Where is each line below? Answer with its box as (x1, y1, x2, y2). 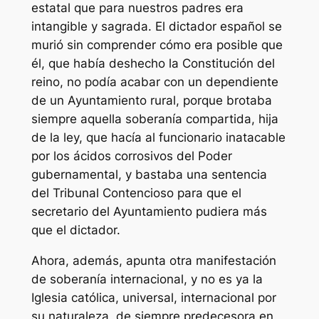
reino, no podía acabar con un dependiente (31, 74, 278, 89)
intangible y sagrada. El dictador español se (31, 19, 282, 33)
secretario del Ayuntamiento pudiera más (31, 204, 267, 219)
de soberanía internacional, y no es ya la (31, 271, 263, 286)
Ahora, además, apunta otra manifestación (31, 253, 276, 268)
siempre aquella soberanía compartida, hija (31, 111, 278, 126)
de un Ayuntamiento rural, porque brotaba (31, 93, 272, 108)
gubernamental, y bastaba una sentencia (31, 167, 267, 182)
